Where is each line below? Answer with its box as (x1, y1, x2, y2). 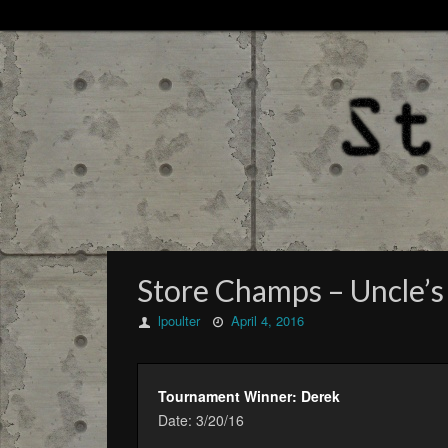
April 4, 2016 (231, 311, 305, 330)
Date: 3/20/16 (158, 410, 244, 430)
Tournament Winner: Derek (158, 386, 340, 406)
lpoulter (158, 311, 201, 330)
